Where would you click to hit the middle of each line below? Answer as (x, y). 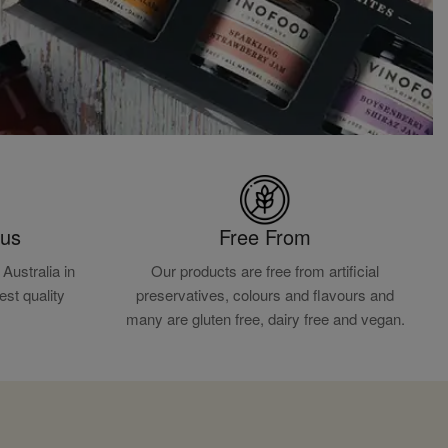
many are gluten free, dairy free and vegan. (265, 319)
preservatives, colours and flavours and (265, 295)
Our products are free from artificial (265, 271)
